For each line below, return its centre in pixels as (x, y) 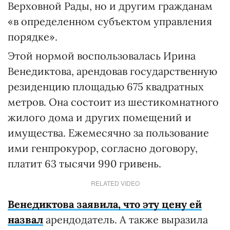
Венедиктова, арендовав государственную (112, 71)
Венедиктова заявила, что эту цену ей (105, 204)
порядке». (33, 37)
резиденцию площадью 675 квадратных (106, 87)
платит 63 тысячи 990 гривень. (84, 164)
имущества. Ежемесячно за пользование (108, 133)
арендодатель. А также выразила (126, 220)
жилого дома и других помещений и (100, 118)
